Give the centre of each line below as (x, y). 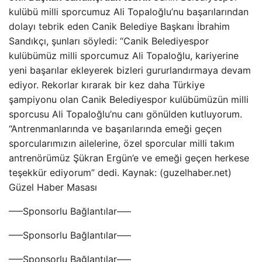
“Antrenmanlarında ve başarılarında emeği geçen (115, 129)
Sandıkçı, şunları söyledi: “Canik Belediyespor (109, 41)
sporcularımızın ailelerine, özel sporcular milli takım (122, 143)
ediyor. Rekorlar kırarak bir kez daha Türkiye (107, 85)
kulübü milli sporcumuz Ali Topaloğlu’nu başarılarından (129, 12)
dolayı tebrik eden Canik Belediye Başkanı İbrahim (119, 26)
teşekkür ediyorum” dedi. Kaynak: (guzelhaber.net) (120, 173)
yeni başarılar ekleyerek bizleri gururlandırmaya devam (130, 70)
